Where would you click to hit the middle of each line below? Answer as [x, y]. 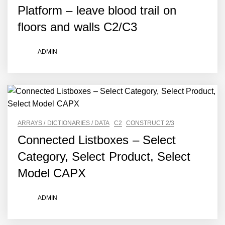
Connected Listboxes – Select [97, 140]
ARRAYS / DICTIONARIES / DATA [64, 123]
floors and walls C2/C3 [77, 27]
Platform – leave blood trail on [97, 10]
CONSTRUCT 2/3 [150, 123]
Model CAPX [52, 173]
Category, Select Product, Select [104, 156]
